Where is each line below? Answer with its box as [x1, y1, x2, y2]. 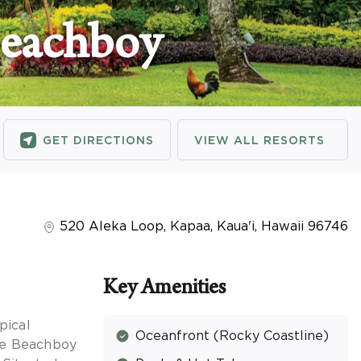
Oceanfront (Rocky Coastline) [135, 328, 329, 343]
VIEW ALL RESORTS [194, 133, 325, 147]
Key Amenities [103, 278, 226, 301]
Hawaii [261, 218, 304, 234]
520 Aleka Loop [60, 218, 164, 234]
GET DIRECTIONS [43, 133, 154, 147]
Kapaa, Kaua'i [170, 218, 255, 234]
